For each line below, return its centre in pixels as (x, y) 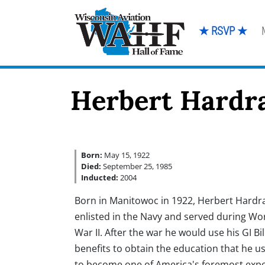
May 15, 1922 (126, 155)
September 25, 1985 (137, 166)
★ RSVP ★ (223, 31)
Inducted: (100, 177)
